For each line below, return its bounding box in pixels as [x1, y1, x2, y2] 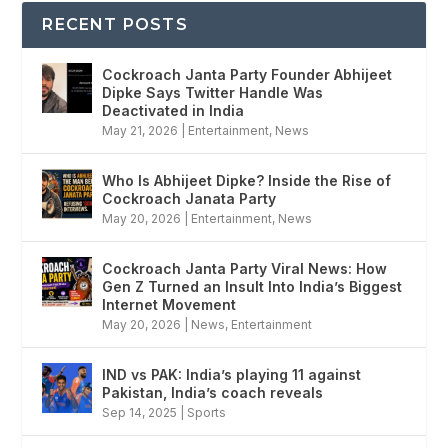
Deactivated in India [102, 102, 245, 120]
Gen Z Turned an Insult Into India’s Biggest [102, 278, 403, 296]
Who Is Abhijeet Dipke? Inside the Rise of [102, 172, 392, 190]
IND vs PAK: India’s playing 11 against [102, 366, 362, 384]
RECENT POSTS [42, 15, 188, 35]
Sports [187, 405, 227, 421]
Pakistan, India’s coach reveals [102, 384, 324, 402]
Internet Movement [102, 296, 237, 314]
